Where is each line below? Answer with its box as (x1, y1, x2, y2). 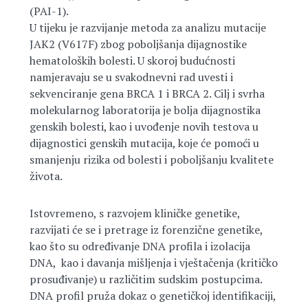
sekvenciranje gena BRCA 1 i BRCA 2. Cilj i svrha (29, 86, 265, 101)
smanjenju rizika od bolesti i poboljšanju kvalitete (29, 152, 274, 167)
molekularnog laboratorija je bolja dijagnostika (29, 102, 261, 118)
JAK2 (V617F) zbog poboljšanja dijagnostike (29, 36, 247, 52)
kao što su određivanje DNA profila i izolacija (29, 239, 250, 254)
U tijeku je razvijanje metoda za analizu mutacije (29, 20, 266, 35)
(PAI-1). (29, 3, 68, 19)
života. (29, 168, 63, 184)
